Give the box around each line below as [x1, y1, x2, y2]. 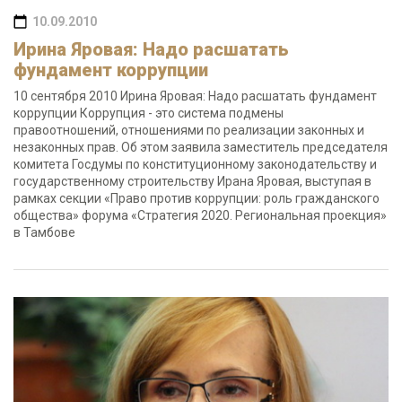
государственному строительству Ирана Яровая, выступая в [13, 174, 371, 188]
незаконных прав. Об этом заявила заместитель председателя [13, 140, 388, 154]
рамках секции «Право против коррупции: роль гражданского [13, 191, 380, 205]
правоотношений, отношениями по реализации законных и [13, 123, 364, 137]
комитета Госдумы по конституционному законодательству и [13, 157, 377, 171]
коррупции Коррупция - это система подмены [13, 106, 284, 120]
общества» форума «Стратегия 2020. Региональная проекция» [13, 208, 387, 223]
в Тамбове [13, 225, 86, 240]
